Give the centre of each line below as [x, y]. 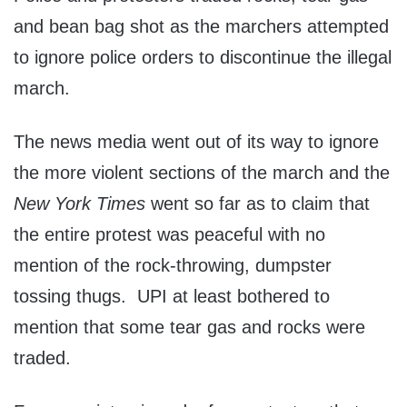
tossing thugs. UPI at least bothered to [172, 297]
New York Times [79, 204]
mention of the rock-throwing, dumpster [173, 266]
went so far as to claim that [258, 204]
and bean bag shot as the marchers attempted [201, 27]
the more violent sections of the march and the [202, 173]
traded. [42, 358]
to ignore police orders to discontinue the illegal [203, 58]
